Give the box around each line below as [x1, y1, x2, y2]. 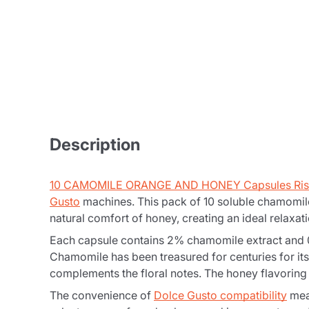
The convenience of [50, 288, 154, 302]
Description [50, 134, 140, 154]
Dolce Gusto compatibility [154, 288, 287, 302]
